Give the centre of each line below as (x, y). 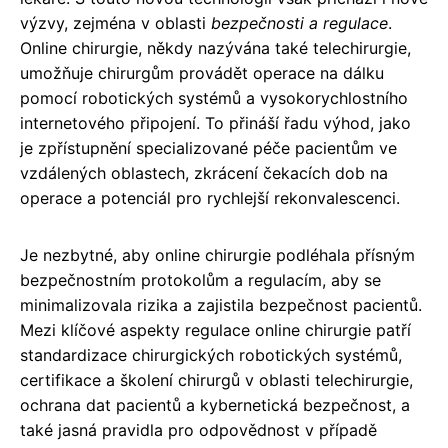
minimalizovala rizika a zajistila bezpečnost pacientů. (221, 304)
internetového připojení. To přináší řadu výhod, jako (215, 122)
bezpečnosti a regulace (299, 22)
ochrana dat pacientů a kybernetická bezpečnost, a (215, 404)
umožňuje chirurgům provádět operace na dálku (202, 72)
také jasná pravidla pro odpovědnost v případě (198, 429)
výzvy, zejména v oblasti (115, 22)
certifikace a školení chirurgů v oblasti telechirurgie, (216, 379)
